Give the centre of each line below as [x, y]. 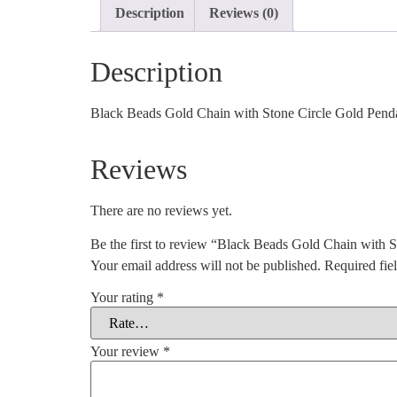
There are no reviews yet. [161, 210]
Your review [127, 351]
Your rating [124, 297]
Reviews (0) [244, 13]
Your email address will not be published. [206, 266]
